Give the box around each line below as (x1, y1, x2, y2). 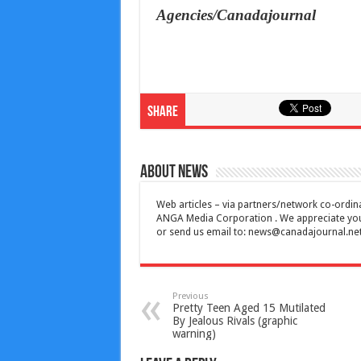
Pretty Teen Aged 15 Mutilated (172, 301, 326, 315)
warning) (172, 327, 216, 341)
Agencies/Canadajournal (156, 6, 316, 24)
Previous (172, 291, 209, 302)
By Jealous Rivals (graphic (172, 314, 297, 328)
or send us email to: (156, 226, 248, 239)
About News (139, 164, 208, 183)
